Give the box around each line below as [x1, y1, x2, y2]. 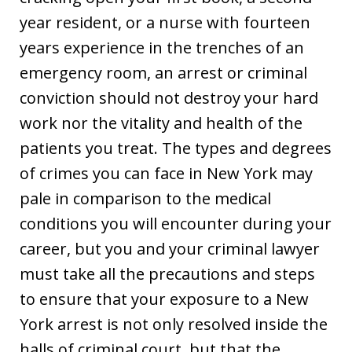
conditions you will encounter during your [20, 212, 332, 234]
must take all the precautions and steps [20, 262, 315, 284]
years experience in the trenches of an [20, 36, 304, 58]
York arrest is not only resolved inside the [20, 313, 328, 335]
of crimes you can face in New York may [20, 162, 313, 184]
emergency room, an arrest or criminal [20, 61, 307, 83]
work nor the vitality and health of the [20, 112, 302, 134]
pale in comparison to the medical [20, 187, 271, 209]
